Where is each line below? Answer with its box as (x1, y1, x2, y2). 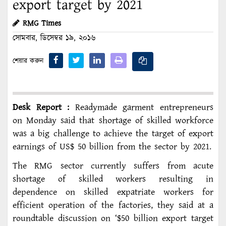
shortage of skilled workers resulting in (13, 172, 213, 186)
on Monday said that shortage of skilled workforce (13, 114, 213, 127)
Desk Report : (13, 100, 70, 114)
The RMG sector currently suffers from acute (13, 159, 213, 173)
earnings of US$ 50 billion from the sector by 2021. (13, 140, 211, 153)
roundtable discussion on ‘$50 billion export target (13, 211, 213, 225)
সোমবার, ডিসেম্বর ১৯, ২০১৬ (13, 32, 95, 44)
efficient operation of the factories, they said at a (13, 198, 213, 212)
